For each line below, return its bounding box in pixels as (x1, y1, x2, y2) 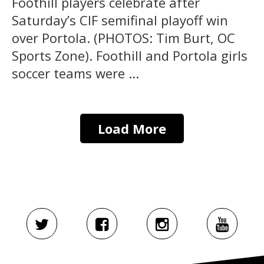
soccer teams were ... (12, 64, 139, 82)
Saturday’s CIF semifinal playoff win (12, 11, 228, 29)
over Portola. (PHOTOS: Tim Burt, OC (12, 28, 235, 47)
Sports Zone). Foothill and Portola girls (12, 46, 247, 64)
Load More (98, 119, 166, 137)
